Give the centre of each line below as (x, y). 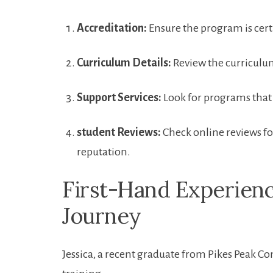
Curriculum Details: (124, 63)
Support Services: (119, 97)
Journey (102, 216)
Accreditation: (112, 28)
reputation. (104, 152)
